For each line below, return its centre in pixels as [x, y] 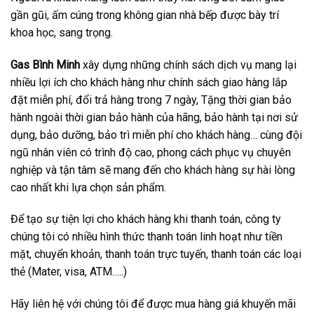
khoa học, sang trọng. [62, 32]
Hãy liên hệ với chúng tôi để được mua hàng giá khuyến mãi [153, 304]
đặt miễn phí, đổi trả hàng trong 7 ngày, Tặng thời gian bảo [151, 100]
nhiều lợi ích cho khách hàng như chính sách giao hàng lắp [149, 82]
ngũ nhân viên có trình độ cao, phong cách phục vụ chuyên [151, 152]
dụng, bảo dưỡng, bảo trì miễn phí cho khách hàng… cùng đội [156, 135]
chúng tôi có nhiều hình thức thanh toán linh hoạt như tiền [146, 237]
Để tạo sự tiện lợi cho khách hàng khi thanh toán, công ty [146, 219]
